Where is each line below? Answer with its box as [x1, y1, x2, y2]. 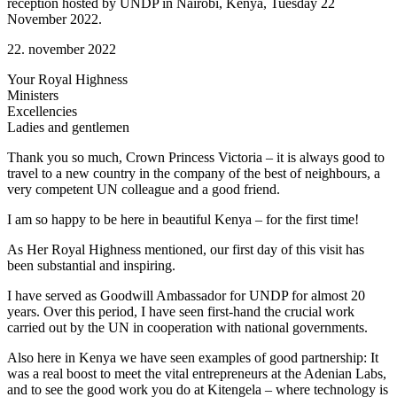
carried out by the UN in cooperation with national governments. [7, 319, 371, 335]
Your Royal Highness [7, 71, 128, 87]
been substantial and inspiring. [7, 257, 175, 273]
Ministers [7, 87, 58, 103]
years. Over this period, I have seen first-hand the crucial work [7, 303, 354, 319]
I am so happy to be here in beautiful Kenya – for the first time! [7, 211, 362, 227]
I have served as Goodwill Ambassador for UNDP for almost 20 [7, 287, 365, 303]
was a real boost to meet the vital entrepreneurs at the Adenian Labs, [7, 365, 386, 381]
